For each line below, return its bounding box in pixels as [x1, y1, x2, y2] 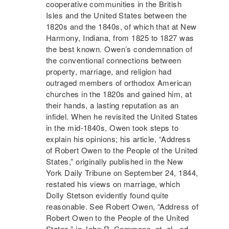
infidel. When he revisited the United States [46, 111, 198, 122]
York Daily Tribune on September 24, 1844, [46, 167, 198, 178]
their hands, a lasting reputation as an [46, 100, 179, 111]
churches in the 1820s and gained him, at [46, 88, 192, 100]
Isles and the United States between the [46, 10, 187, 21]
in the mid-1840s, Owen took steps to [46, 122, 179, 133]
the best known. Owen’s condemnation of [46, 43, 193, 55]
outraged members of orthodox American [46, 77, 192, 88]
